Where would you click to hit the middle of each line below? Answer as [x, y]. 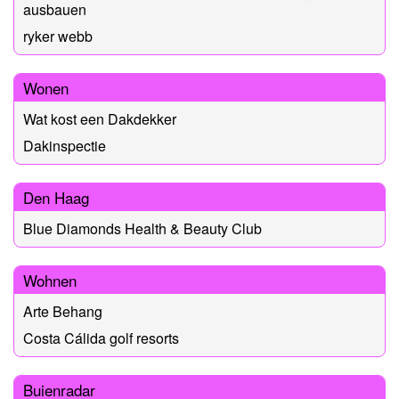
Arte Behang [63, 311]
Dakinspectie [65, 145]
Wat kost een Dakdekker [100, 118]
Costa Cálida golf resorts [101, 338]
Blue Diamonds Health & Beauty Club [142, 228]
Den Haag [56, 197]
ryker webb [58, 36]
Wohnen [50, 280]
